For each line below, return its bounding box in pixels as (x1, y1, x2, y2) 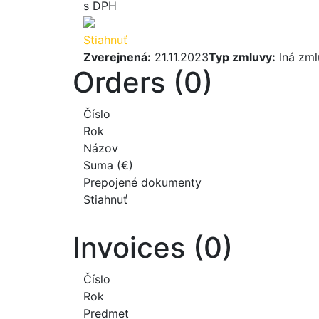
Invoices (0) (73, 229, 233, 265)
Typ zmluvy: (209, 49, 276, 64)
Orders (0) (73, 64, 213, 100)
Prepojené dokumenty (83, 174, 202, 189)
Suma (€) (83, 157, 133, 172)
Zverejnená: (83, 49, 151, 64)
